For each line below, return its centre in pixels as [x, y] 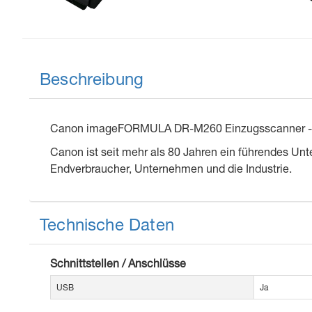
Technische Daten [107, 225]
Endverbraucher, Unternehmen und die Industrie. [171, 169]
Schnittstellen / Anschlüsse [118, 263]
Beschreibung [92, 79]
